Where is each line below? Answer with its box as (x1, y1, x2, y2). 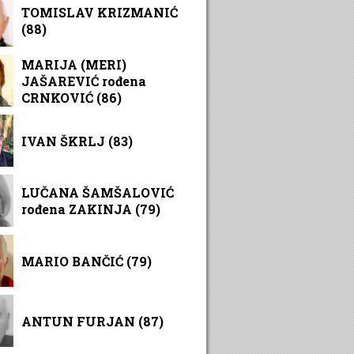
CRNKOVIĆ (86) (21, 88, 122, 106)
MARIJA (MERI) (21, 55, 126, 73)
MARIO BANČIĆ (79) (21, 252, 152, 269)
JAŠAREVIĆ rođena (21, 72, 146, 89)
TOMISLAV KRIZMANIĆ (21, 4, 178, 21)
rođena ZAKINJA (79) (21, 201, 160, 217)
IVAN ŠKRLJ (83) (21, 132, 133, 149)
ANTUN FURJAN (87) (21, 312, 164, 330)
